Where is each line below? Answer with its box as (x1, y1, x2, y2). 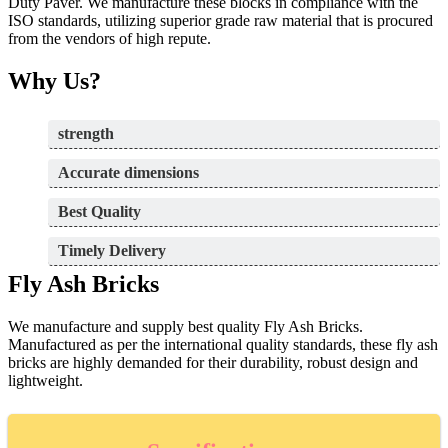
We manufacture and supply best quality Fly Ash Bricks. (8, 317, 363, 335)
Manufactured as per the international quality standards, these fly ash (8, 335, 438, 353)
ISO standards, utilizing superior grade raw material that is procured (8, 12, 433, 30)
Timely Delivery (58, 242, 166, 260)
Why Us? (8, 68, 101, 95)
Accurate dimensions (58, 164, 199, 182)
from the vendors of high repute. (8, 30, 211, 48)
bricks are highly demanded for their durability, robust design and (8, 353, 418, 371)
